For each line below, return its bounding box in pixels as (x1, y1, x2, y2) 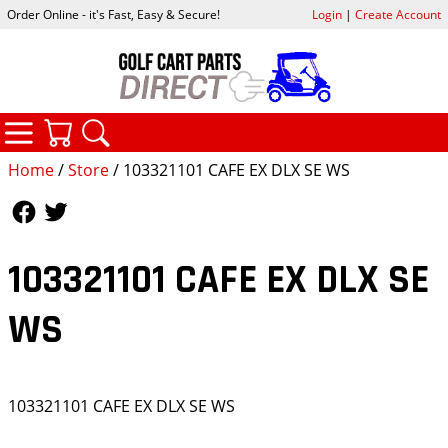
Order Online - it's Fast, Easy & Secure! (7, 6, 221, 24)
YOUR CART (115, 112, 212, 138)
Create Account (354, 6, 441, 24)
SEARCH (153, 112, 223, 138)
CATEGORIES (76, 110, 184, 136)
